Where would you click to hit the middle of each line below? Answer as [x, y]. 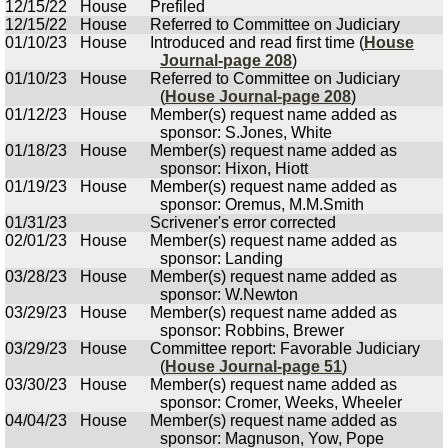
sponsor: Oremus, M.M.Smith [262, 204]
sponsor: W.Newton [229, 294]
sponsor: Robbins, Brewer [252, 330]
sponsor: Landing [221, 258]
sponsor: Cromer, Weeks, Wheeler [281, 402]
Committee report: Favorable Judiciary [285, 348]
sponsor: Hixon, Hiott [234, 168]
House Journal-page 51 [253, 366]
